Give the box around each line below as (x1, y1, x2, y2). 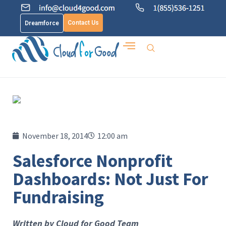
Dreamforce (25, 20, 59, 27)
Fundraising (13, 186, 104, 208)
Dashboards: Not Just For (13, 168, 208, 190)
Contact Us (68, 19, 99, 26)
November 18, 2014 (22, 131, 88, 141)
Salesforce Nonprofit (13, 150, 173, 172)
